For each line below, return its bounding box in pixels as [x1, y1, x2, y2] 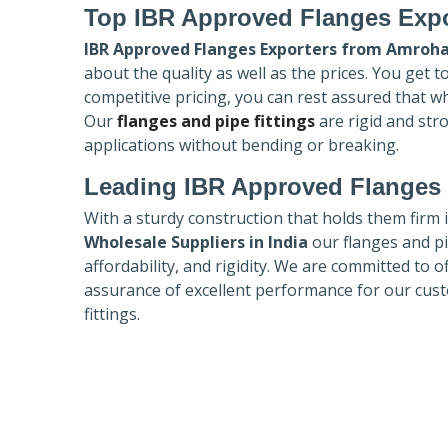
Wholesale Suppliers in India [84, 230, 312, 253]
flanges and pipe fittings [117, 109, 315, 132]
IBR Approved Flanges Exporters [84, 37, 337, 60]
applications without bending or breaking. [84, 133, 403, 156]
